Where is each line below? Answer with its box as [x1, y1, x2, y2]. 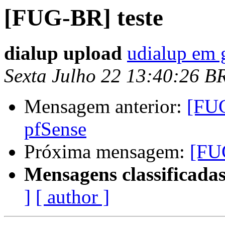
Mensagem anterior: [24, 95, 187, 118]
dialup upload [4, 42, 122, 64]
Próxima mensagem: [24, 141, 190, 163]
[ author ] [36, 186, 109, 208]
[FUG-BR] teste [4, 5, 163, 31]
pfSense [24, 118, 86, 140]
